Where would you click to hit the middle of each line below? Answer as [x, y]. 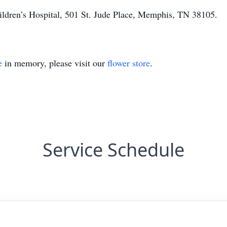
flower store [129, 63]
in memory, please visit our [55, 63]
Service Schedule [113, 150]
